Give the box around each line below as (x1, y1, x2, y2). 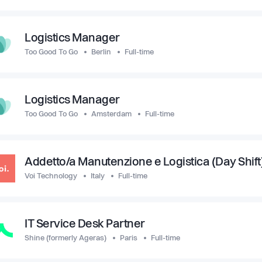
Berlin (91, 49, 111, 56)
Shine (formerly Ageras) (25, 235, 106, 242)
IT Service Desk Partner (25, 219, 145, 230)
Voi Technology (25, 173, 77, 180)
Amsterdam (91, 111, 132, 118)
